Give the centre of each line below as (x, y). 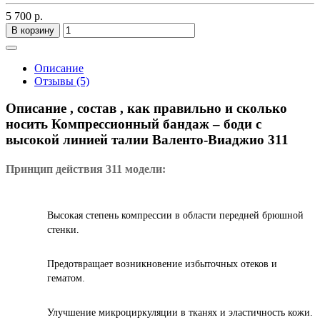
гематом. (66, 278)
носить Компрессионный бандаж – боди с (134, 124)
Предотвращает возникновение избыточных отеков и (162, 264)
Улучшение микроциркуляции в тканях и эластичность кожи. (180, 312)
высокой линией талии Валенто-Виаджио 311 (147, 140)
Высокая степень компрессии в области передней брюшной (175, 215)
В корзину (33, 30)
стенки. (63, 229)
